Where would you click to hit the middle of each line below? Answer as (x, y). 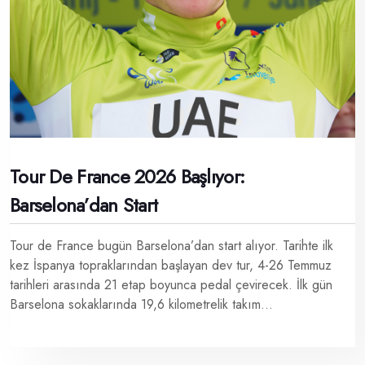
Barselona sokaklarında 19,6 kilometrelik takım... (141, 304)
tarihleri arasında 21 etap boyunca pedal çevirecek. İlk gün (171, 284)
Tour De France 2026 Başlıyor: (128, 176)
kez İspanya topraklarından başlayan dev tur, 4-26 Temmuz (171, 265)
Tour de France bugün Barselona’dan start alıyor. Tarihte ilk (172, 245)
